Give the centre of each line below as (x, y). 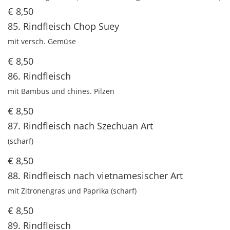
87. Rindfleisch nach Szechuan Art (80, 126)
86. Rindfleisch (39, 76)
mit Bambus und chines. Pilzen (61, 91)
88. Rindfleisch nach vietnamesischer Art (95, 176)
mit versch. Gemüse (42, 42)
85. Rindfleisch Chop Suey (63, 26)
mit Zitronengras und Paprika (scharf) (72, 191)
